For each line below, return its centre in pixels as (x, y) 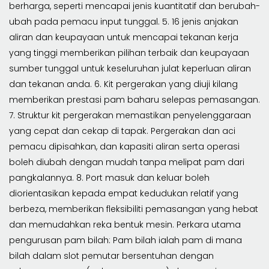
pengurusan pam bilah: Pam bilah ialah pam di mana (125, 240)
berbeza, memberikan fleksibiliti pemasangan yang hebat (134, 209)
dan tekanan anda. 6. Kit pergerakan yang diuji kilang (123, 84)
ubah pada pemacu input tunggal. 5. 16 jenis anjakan (124, 21)
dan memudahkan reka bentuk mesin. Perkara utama (125, 224)
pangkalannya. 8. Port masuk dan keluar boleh (109, 177)
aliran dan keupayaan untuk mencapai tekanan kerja (124, 37)
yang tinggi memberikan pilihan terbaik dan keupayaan (129, 53)
